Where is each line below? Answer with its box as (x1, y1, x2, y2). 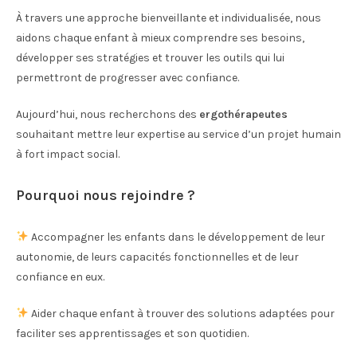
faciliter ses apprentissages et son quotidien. (16, 327, 249, 340)
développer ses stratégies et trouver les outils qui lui (16, 51, 284, 65)
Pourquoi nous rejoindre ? (16, 186, 195, 204)
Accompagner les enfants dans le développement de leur (28, 230, 325, 244)
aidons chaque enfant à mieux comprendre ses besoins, (16, 31, 304, 45)
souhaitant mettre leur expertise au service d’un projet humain (16, 127, 341, 141)
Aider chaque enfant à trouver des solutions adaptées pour (28, 307, 335, 320)
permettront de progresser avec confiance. (16, 71, 239, 84)
